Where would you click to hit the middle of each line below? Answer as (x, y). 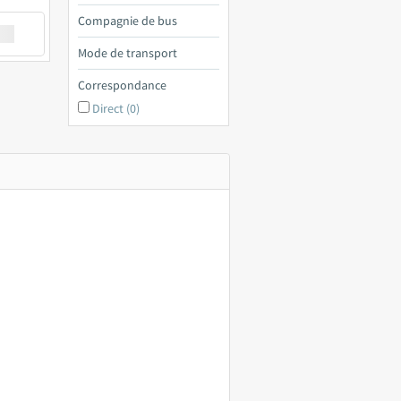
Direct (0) (116, 108)
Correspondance (122, 85)
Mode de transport (128, 53)
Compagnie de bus (128, 21)
